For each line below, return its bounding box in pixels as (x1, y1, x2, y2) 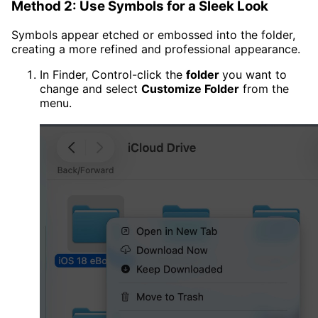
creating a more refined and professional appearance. (11, 42, 300, 57)
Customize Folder (141, 82, 239, 97)
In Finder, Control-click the (40, 67, 186, 82)
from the (239, 82, 289, 97)
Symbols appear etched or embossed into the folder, (11, 28, 295, 43)
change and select (40, 82, 141, 97)
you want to (222, 67, 287, 82)
